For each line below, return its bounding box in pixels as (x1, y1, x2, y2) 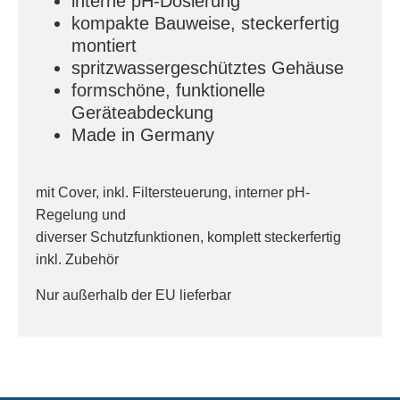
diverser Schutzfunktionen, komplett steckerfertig (36, 229, 341, 246)
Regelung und (36, 207, 126, 223)
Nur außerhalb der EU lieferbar (36, 287, 231, 303)
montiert (71, 35, 137, 55)
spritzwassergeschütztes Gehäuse (71, 57, 344, 78)
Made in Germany (71, 124, 214, 145)
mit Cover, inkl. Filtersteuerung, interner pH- (36, 185, 310, 201)
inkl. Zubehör (36, 252, 119, 268)
